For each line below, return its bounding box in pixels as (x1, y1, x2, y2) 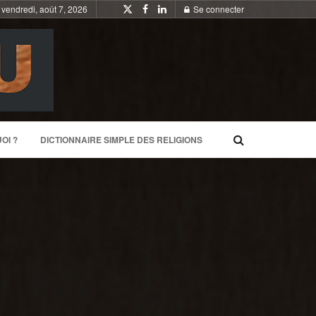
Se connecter (191, 3, 244, 15)
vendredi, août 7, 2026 (1, 3, 87, 15)
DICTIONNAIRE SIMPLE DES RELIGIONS (39, 133, 202, 146)
